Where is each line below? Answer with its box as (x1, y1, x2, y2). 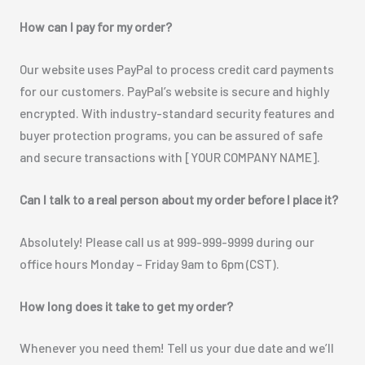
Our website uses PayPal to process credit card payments (19, 61, 334, 77)
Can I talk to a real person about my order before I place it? (19, 191, 338, 207)
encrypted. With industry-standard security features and (19, 105, 335, 121)
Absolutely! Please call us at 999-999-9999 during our (19, 233, 314, 249)
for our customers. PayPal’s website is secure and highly (19, 83, 329, 99)
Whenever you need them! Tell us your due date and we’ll (19, 340, 334, 356)
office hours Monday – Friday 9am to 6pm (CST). (19, 255, 279, 271)
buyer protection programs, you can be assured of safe (19, 127, 323, 143)
